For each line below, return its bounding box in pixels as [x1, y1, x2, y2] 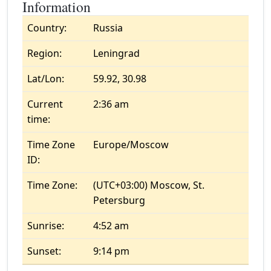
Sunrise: [27, 219, 64, 232]
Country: [27, 21, 67, 34]
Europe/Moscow [93, 138, 169, 151]
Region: [27, 47, 62, 60]
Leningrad [93, 47, 140, 60]
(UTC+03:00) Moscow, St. [93, 178, 204, 192]
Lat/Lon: [27, 72, 64, 85]
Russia [93, 21, 123, 34]
